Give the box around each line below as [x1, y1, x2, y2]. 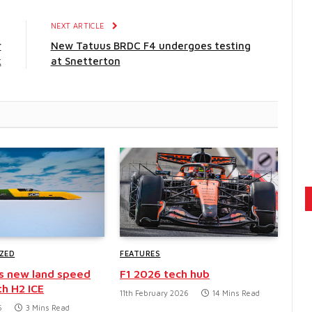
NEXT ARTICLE [50, 21, 107, 31]
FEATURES [120, 248, 161, 258]
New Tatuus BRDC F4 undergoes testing [50, 40, 251, 52]
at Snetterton [50, 55, 120, 68]
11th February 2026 [120, 288, 189, 297]
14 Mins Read [212, 288, 260, 297]
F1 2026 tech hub [120, 267, 210, 280]
